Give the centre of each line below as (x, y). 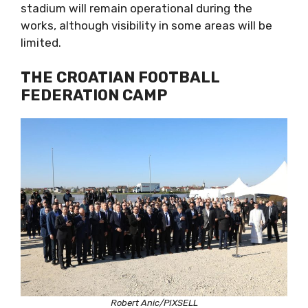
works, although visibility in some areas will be (146, 25)
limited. (41, 42)
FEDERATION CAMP (94, 96)
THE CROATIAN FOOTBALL (120, 78)
